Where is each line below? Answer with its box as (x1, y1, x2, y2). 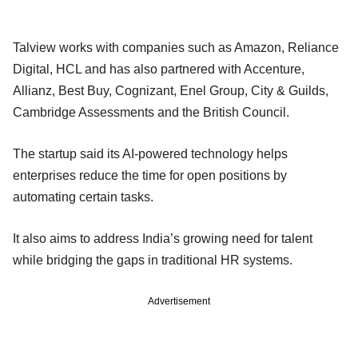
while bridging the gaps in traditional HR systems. (13, 253, 296, 267)
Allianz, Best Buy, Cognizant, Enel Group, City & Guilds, (13, 83, 328, 97)
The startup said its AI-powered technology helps (13, 146, 288, 161)
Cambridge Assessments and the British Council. (13, 105, 289, 119)
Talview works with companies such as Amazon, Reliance (13, 40, 339, 54)
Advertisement (148, 295, 210, 307)
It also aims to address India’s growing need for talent (13, 231, 312, 245)
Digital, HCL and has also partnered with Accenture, (13, 62, 304, 76)
